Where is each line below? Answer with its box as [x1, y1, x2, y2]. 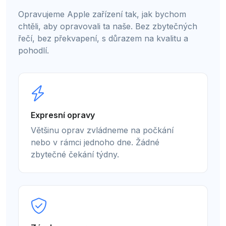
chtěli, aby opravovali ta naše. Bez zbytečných [18, 21, 197, 32]
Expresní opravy [31, 110, 95, 121]
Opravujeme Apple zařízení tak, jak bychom [18, 9, 186, 20]
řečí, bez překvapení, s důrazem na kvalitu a [18, 33, 188, 44]
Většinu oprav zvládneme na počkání [31, 125, 174, 136]
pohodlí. [18, 45, 49, 56]
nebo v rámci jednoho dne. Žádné [31, 137, 159, 148]
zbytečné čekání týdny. [31, 149, 119, 160]
